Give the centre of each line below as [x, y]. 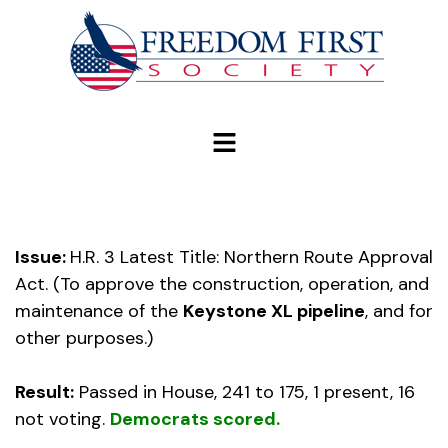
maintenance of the [99, 311]
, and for [399, 311]
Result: [44, 392]
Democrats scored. [195, 419]
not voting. [62, 419]
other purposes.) [84, 338]
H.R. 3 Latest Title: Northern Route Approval [251, 257]
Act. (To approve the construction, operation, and [222, 284]
